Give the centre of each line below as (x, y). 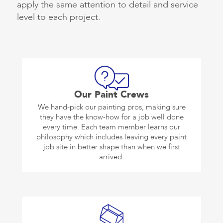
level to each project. (59, 17)
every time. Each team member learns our (111, 127)
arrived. (111, 157)
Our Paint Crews (111, 95)
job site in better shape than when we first (111, 147)
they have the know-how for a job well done (111, 117)
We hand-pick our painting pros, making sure (111, 107)
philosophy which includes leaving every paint (111, 137)
